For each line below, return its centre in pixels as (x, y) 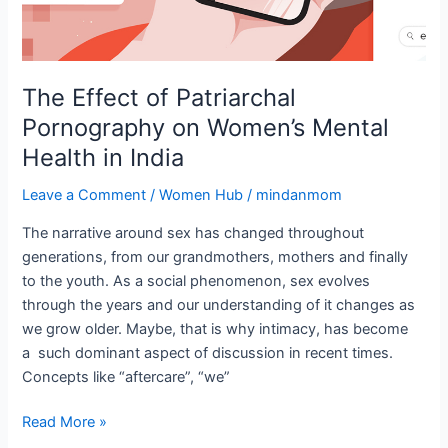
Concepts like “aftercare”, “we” (126, 376)
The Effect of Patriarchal (159, 98)
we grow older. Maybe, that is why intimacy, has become (215, 328)
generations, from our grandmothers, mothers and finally (215, 256)
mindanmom (299, 194)
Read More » (65, 422)
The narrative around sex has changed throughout (193, 232)
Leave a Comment (84, 194)
